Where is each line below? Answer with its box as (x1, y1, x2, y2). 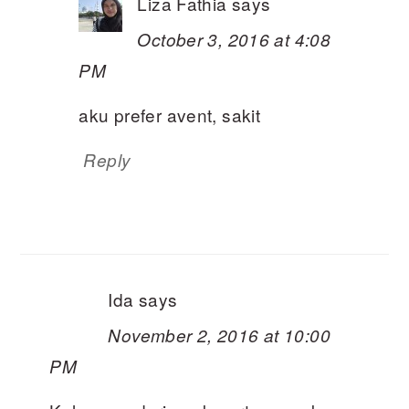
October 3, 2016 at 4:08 (137, 27, 331, 52)
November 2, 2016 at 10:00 (108, 323, 330, 348)
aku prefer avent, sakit (79, 102, 261, 128)
